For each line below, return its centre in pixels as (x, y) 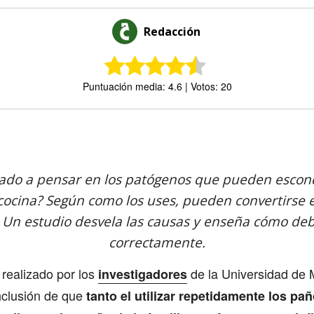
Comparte (82, 135)
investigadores (143, 274)
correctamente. (157, 243)
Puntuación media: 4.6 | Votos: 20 (157, 86)
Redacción (172, 32)
